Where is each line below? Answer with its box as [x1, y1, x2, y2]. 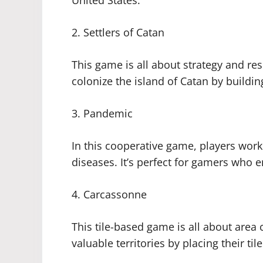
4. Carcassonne [72, 187, 147, 202]
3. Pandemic [72, 106, 133, 121]
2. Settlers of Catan [72, 25, 164, 40]
